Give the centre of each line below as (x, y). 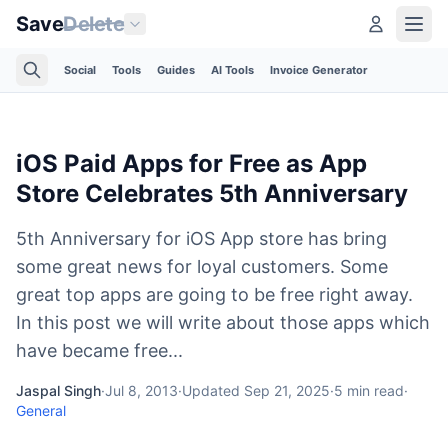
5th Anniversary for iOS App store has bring (201, 238)
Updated (213, 390)
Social (80, 70)
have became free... (99, 350)
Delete (93, 24)
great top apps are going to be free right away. (214, 294)
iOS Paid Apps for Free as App (191, 163)
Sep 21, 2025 (287, 390)
